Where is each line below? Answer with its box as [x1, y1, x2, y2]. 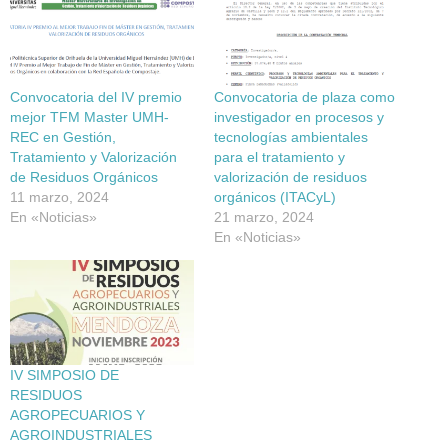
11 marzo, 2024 [10, 188, 109, 205]
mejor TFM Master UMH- [10, 108, 169, 125]
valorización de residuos [214, 168, 367, 185]
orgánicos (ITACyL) [214, 188, 336, 205]
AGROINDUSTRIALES [10, 427, 152, 444]
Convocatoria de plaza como [214, 88, 395, 105]
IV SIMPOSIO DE [10, 367, 119, 384]
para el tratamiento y [214, 148, 345, 165]
